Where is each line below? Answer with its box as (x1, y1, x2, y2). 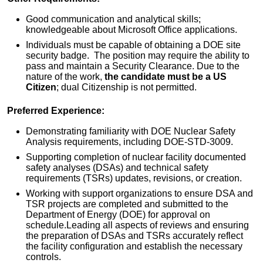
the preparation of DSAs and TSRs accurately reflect (26, 231, 243, 241)
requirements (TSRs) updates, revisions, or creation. (26, 173, 242, 184)
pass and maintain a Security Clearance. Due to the (26, 61, 240, 72)
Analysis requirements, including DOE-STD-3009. (26, 137, 233, 147)
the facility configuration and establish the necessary (26, 241, 242, 252)
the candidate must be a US (102, 72, 227, 82)
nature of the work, (26, 72, 102, 82)
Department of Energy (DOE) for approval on (26, 210, 210, 220)
